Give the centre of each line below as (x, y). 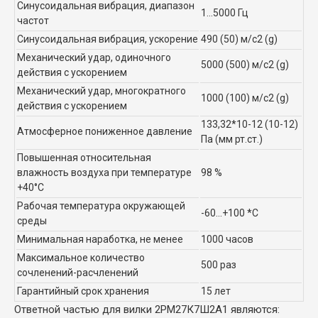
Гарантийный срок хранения (83, 291)
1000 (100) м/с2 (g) (245, 98)
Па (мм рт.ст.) (232, 139)
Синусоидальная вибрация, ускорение (108, 39)
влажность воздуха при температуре (104, 172)
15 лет (216, 291)
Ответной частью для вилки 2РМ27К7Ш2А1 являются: (147, 309)
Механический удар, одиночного (94, 57)
